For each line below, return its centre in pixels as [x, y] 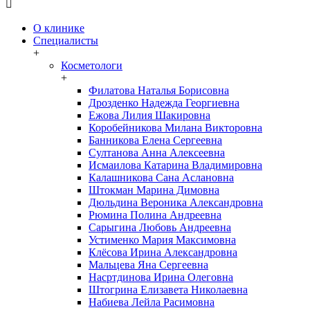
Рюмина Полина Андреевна [155, 215]
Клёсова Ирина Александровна [163, 252]
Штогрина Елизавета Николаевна [168, 289]
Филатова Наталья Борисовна [159, 90]
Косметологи [92, 65]
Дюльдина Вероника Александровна [176, 202]
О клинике [59, 28]
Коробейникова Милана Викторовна [175, 127]
